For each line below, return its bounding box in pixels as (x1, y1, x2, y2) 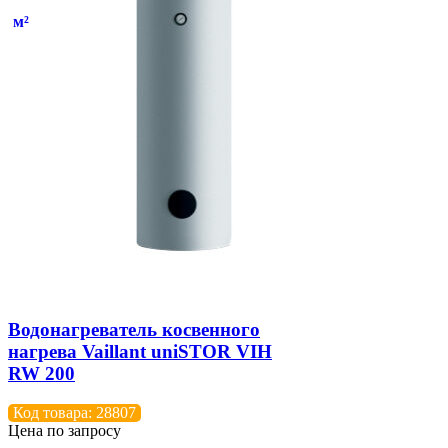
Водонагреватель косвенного (8, 318, 260, 340)
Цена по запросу (8, 421, 121, 439)
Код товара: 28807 (13, 403, 136, 421)
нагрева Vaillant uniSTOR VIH (8, 340, 272, 362)
